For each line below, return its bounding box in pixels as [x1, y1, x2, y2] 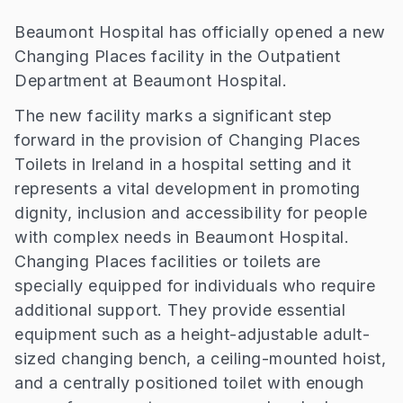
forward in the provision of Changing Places [14, 130, 361, 150]
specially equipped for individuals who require [14, 276, 375, 296]
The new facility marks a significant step [14, 106, 333, 126]
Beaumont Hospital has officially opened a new [14, 22, 386, 42]
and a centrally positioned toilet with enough [14, 373, 364, 393]
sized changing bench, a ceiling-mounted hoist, [14, 349, 386, 369]
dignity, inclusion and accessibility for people [14, 203, 368, 223]
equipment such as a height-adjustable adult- [14, 325, 370, 345]
